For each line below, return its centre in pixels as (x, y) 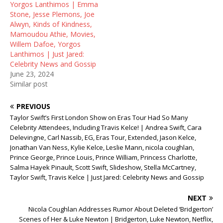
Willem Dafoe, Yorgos (45, 44)
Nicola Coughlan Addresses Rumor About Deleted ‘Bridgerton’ (121, 209)
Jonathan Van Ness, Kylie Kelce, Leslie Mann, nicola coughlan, (102, 147)
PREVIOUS (33, 106)
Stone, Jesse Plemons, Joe (52, 14)
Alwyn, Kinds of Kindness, (51, 24)
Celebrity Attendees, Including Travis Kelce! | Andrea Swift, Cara (106, 127)
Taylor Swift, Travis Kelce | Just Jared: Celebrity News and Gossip (107, 177)
